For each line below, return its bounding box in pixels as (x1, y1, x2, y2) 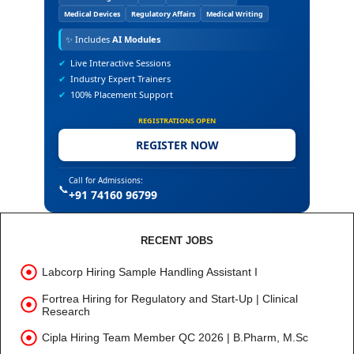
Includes (73, 33, 112, 46)
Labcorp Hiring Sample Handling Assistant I (42, 265, 258, 279)
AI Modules (112, 33, 160, 46)
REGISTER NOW (135, 137, 219, 153)
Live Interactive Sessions (70, 57, 171, 70)
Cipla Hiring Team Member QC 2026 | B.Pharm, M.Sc (42, 331, 308, 345)
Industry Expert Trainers (70, 73, 171, 85)
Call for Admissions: (69, 175, 143, 186)
